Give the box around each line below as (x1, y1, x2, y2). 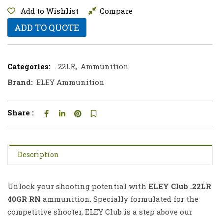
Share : (7, 108, 34, 117)
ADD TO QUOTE (14, 22, 80, 33)
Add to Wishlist (21, 6, 79, 16)
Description (18, 150, 59, 159)
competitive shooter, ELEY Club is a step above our (7, 207, 192, 217)
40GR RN (7, 194, 41, 204)
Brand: (7, 77, 35, 87)
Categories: (7, 61, 51, 71)
